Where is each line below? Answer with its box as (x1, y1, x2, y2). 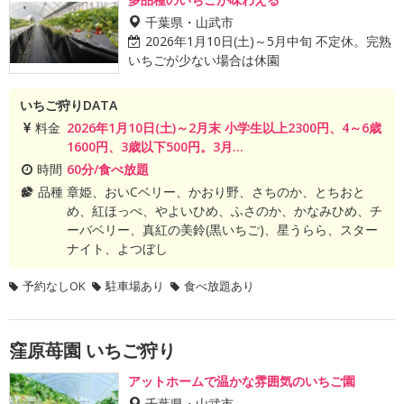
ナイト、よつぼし (66, 240, 168, 257)
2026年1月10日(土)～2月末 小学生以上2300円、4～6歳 (66, 119, 381, 136)
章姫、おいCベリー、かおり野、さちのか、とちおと (66, 183, 365, 200)
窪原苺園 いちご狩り (9, 338, 176, 363)
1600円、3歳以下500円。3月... (66, 138, 243, 155)
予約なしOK (23, 278, 86, 294)
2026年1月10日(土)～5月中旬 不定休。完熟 (145, 32, 391, 50)
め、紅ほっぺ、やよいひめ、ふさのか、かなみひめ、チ (66, 202, 382, 219)
